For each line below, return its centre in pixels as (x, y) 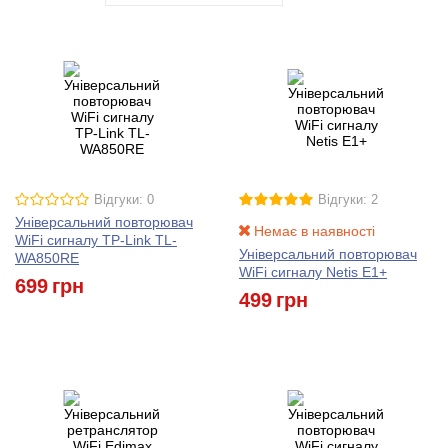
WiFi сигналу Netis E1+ (313, 271)
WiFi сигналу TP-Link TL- (96, 239)
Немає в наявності (312, 230)
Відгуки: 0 (124, 199)
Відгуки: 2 (348, 199)
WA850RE (47, 257)
